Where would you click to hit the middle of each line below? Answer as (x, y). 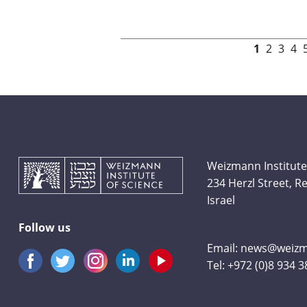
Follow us (44, 227)
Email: (224, 247)
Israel (221, 199)
